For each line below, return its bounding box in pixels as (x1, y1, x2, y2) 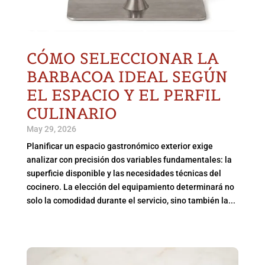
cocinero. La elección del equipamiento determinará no (26, 182, 234, 192)
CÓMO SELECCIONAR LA (26, 49, 218, 69)
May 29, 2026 (26, 124, 76, 134)
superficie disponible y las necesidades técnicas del (26, 169, 221, 179)
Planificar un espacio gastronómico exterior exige (26, 141, 213, 151)
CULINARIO (26, 104, 117, 124)
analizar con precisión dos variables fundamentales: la (26, 155, 232, 165)
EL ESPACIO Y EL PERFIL (26, 85, 221, 105)
